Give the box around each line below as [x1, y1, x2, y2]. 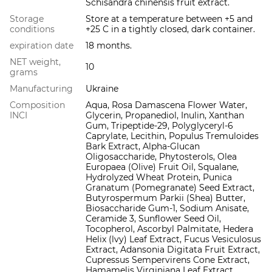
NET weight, [10, 56, 61, 68]
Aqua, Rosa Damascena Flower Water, [86, 100, 247, 111]
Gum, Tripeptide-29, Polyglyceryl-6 [86, 120, 233, 132]
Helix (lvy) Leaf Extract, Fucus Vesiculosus [86, 234, 261, 245]
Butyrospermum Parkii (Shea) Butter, [86, 192, 245, 204]
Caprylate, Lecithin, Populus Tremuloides [86, 131, 259, 142]
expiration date [10, 40, 73, 52]
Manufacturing [10, 83, 73, 95]
